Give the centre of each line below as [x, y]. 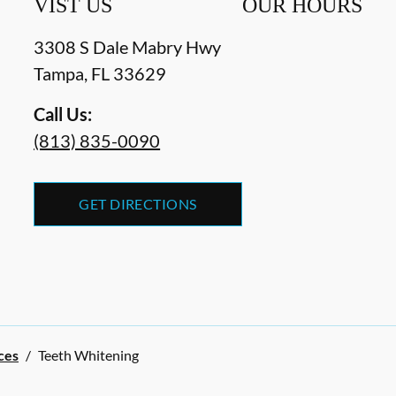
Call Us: [63, 114]
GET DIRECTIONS [138, 204]
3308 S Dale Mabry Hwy [128, 47]
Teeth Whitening [88, 355]
